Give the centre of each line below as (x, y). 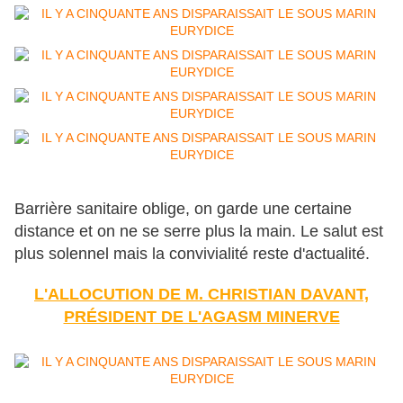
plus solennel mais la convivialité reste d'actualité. (192, 254)
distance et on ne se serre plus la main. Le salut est (199, 232)
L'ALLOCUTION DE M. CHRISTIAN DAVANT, (201, 295)
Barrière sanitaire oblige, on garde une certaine (183, 209)
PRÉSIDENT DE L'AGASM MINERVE (201, 317)
